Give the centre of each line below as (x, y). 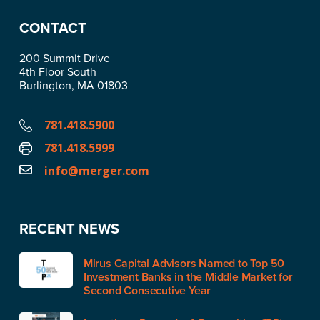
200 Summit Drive (64, 57)
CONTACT (52, 27)
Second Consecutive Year (147, 290)
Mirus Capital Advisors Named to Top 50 (184, 263)
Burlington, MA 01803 (73, 85)
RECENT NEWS (69, 228)
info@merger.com (96, 170)
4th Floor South (57, 71)
